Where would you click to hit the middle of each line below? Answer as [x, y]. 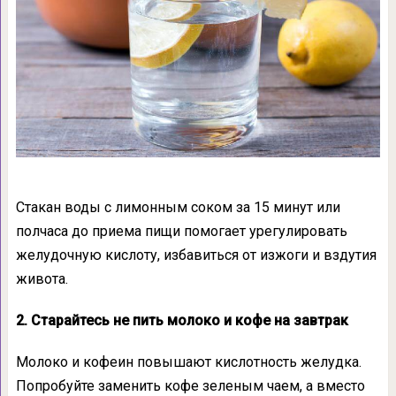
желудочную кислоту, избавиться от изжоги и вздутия [196, 255]
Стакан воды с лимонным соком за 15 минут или [178, 208]
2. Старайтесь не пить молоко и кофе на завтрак [182, 321]
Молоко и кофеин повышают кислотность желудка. [188, 362]
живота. [42, 279]
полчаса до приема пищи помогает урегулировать [181, 232]
